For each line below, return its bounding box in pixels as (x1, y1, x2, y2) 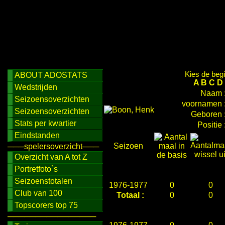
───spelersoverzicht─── (8, 142, 99, 151)
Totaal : (117, 191, 144, 199)
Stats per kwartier (15, 119, 76, 128)
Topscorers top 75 (15, 201, 78, 209)
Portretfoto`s (15, 165, 58, 173)
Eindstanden (15, 131, 60, 140)
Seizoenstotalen (15, 177, 72, 185)
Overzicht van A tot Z (15, 153, 87, 161)
